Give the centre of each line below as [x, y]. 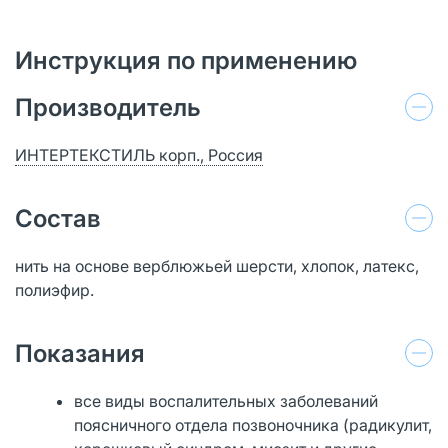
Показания [80, 353]
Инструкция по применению [186, 60]
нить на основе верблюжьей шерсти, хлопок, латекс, [217, 265]
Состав [58, 218]
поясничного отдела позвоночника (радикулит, [253, 424]
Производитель [108, 107]
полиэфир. [54, 289]
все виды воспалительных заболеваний [226, 400]
